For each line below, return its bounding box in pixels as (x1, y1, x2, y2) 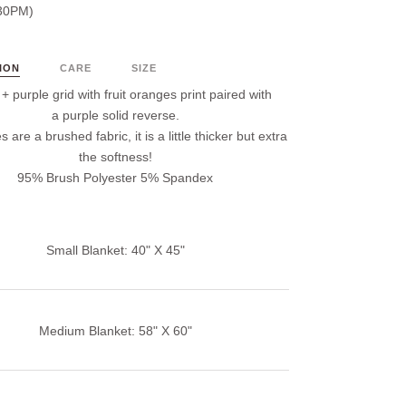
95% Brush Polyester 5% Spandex (17, 170, 214, 186)
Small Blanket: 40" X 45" (45, 243, 185, 258)
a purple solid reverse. (51, 108, 179, 123)
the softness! (78, 150, 152, 165)
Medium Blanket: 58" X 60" (38, 324, 192, 339)
